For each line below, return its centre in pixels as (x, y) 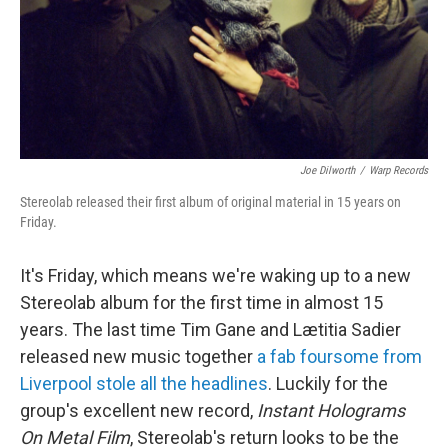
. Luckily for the (328, 383)
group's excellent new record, (138, 410)
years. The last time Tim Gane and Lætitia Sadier (210, 329)
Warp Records (398, 170)
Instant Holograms (331, 410)
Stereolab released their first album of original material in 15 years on (210, 202)
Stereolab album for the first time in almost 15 (201, 302)
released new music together (138, 356)
